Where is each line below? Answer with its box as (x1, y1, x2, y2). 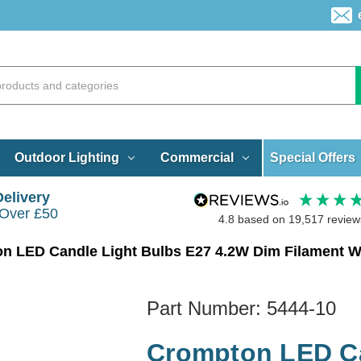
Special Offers (270, 150, 356, 164)
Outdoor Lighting (14, 150, 119, 164)
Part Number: (147, 297, 267, 319)
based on (237, 213, 288, 226)
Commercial (160, 150, 234, 164)
